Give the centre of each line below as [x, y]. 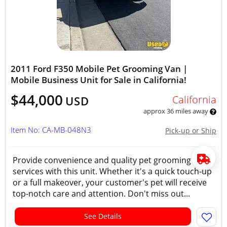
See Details [103, 216]
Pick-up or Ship [191, 130]
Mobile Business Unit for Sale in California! [99, 80]
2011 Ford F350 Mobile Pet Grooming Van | [99, 69]
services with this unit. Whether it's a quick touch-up [112, 171]
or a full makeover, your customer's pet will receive [110, 182]
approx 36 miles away [176, 111]
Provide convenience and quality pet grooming [102, 160]
